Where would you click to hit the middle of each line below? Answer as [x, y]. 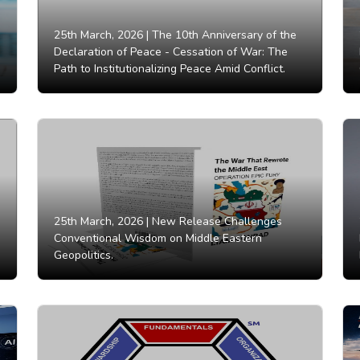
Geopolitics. [84, 256]
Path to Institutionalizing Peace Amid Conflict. [170, 69]
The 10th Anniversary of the [223, 35]
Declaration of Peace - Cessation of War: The [171, 52]
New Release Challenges [215, 222]
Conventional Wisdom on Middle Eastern [158, 239]
